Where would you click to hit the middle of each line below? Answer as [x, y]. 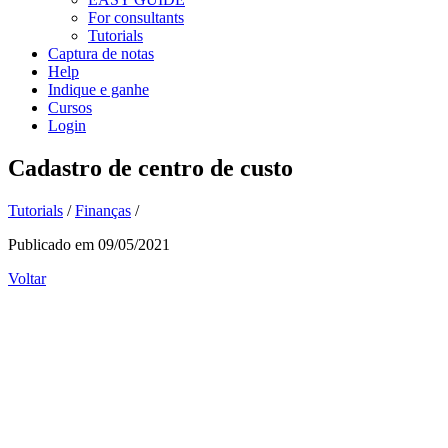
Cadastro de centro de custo [150, 167]
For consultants [136, 17]
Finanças [103, 210]
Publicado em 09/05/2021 [89, 244]
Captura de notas [101, 53]
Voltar [27, 278]
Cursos [70, 107]
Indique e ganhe [98, 89]
